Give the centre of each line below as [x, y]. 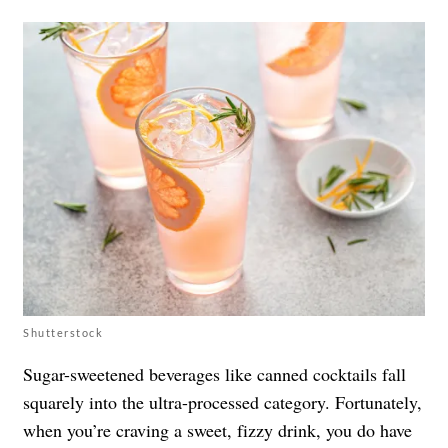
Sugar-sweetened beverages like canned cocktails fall [214, 373]
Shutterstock [63, 332]
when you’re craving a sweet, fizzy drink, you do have [217, 429]
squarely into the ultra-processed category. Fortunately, [222, 401]
